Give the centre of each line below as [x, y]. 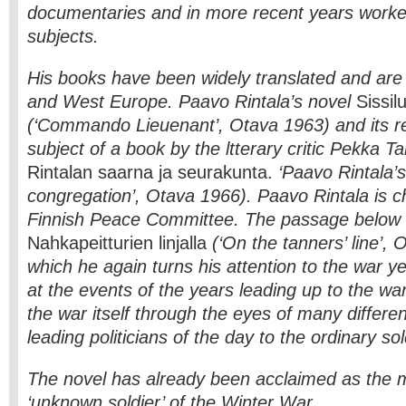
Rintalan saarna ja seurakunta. [150, 172]
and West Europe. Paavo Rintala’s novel [189, 101]
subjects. [63, 36]
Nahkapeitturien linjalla [120, 243]
